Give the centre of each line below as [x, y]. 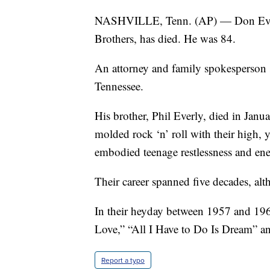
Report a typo [123, 260]
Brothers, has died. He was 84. [165, 39]
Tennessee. [119, 86]
